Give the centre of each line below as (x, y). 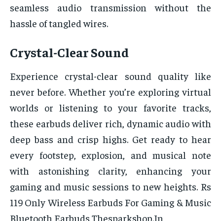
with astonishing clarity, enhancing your (110, 171)
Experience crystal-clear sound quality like (110, 76)
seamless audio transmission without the (110, 7)
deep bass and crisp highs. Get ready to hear (110, 139)
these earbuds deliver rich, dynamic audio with (110, 123)
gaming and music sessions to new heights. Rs (110, 186)
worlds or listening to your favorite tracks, (110, 108)
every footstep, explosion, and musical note (110, 155)
